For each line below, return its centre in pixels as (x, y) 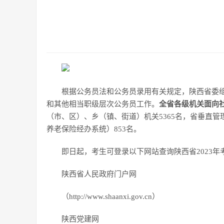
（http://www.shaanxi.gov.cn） (110, 196)
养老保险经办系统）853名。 (94, 129)
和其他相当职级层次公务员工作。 (103, 104)
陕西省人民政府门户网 (99, 174)
